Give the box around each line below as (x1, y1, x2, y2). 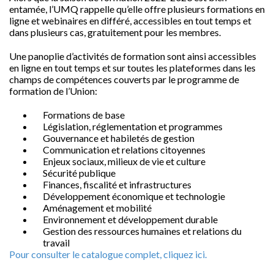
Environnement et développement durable (43, 213, 218, 225)
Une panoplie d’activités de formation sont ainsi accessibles (9, 50, 256, 62)
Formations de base (43, 109, 125, 120)
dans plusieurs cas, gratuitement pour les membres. (9, 26, 221, 38)
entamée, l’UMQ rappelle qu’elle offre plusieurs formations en (9, 3, 265, 15)
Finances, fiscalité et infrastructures (43, 179, 191, 190)
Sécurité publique (43, 167, 116, 179)
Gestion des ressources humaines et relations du (43, 225, 242, 237)
